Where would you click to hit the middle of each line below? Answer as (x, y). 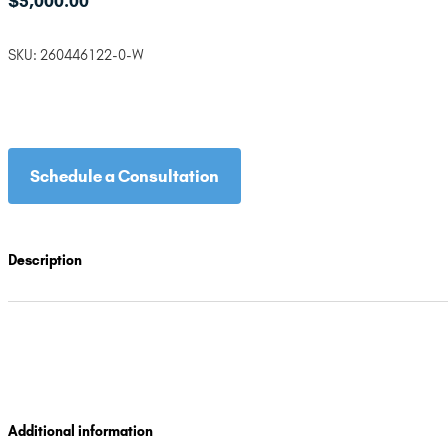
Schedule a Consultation (124, 176)
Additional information (80, 432)
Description (45, 260)
